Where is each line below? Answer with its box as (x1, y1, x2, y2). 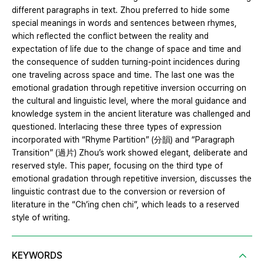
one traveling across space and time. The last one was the (12, 70, 235, 80)
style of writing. (12, 213, 70, 223)
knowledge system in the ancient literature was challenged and (12, 109, 250, 119)
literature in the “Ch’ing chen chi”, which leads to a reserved (12, 200, 239, 210)
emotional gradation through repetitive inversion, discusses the (12, 174, 252, 184)
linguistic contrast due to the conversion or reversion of (12, 187, 225, 197)
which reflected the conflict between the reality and (12, 31, 209, 41)
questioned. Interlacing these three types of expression (12, 122, 222, 132)
